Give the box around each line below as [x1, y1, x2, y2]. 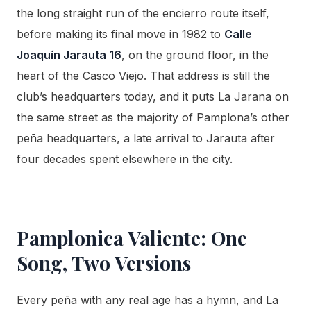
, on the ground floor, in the [121, 48, 269, 62]
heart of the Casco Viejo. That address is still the [17, 69, 270, 83]
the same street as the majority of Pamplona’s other [17, 110, 289, 125]
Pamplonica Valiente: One [17, 225, 247, 251]
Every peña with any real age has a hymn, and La [17, 293, 278, 308]
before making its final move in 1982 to [17, 27, 224, 42]
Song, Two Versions [17, 250, 191, 276]
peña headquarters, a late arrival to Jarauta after [17, 131, 275, 146]
